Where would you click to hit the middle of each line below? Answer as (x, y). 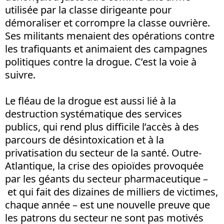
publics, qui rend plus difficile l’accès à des (102, 126)
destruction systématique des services (93, 113)
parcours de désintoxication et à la (84, 139)
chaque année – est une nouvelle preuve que (107, 204)
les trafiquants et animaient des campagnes (106, 48)
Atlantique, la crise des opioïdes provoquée (104, 165)
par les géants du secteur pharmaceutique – (106, 178)
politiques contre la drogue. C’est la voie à (101, 61)
